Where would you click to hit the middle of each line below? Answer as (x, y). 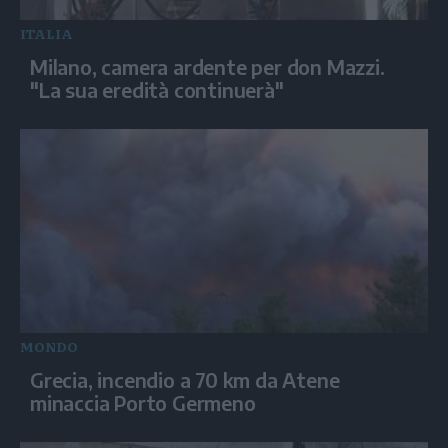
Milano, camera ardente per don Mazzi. (207, 66)
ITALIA (46, 33)
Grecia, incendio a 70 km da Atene (185, 379)
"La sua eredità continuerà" (157, 89)
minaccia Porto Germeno (143, 402)
